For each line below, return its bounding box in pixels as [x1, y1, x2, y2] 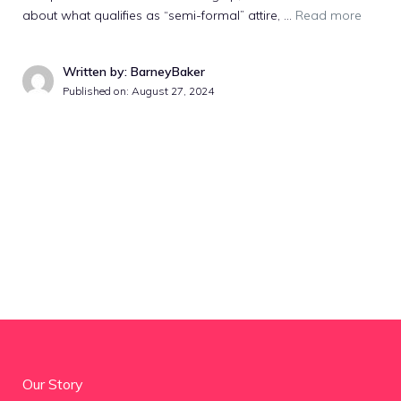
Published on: [63, 84, 132, 98]
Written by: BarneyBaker [63, 64, 205, 81]
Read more [295, 7, 362, 24]
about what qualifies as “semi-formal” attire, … [22, 7, 295, 24]
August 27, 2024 [132, 84, 214, 98]
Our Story [22, 375, 83, 394]
